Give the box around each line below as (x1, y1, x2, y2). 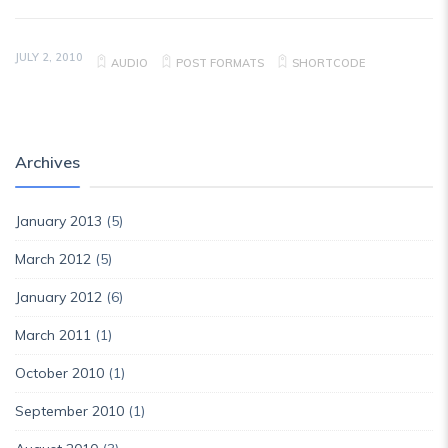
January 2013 (15, 212, 102, 230)
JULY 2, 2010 (15, 50, 83, 64)
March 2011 (15, 326, 91, 344)
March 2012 (15, 250, 91, 268)
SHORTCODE (292, 56, 365, 70)
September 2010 (15, 402, 124, 420)
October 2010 (15, 364, 104, 382)
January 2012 (15, 288, 102, 306)
